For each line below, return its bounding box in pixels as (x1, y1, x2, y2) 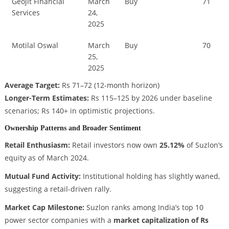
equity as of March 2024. (4, 153, 89, 163)
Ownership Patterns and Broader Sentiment (4, 124, 141, 132)
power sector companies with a (4, 215, 113, 225)
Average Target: (4, 80, 60, 90)
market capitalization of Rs (113, 215, 209, 225)
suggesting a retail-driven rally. (4, 184, 111, 194)
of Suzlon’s (184, 140, 223, 150)
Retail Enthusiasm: (4, 140, 70, 150)
